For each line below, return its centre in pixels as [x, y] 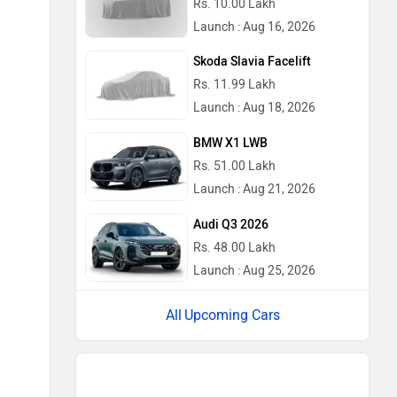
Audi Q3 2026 [231, 224]
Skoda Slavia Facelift [252, 62]
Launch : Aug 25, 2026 [254, 270]
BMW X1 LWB [230, 143]
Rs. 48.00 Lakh [234, 247]
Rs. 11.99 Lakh [234, 85]
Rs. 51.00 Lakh [234, 166]
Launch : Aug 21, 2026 [254, 189]
